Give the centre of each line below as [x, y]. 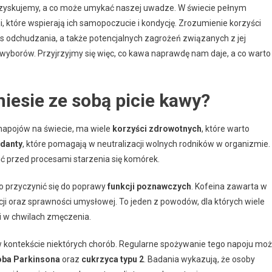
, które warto [226, 128]
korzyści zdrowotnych [157, 128]
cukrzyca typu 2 [113, 259]
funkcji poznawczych [149, 186]
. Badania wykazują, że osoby [199, 259]
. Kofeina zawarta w [229, 186]
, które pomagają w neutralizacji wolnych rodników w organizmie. [146, 144]
